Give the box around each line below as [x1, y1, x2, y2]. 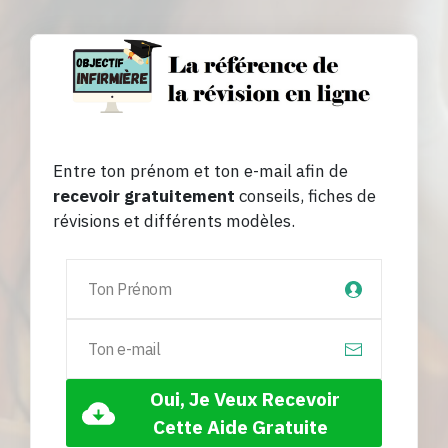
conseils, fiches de [235, 185, 376, 208]
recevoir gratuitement [53, 185, 235, 208]
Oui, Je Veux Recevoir [141, 387, 340, 412]
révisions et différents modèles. [53, 210, 295, 233]
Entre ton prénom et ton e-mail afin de [53, 160, 348, 183]
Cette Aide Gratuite [153, 415, 328, 440]
